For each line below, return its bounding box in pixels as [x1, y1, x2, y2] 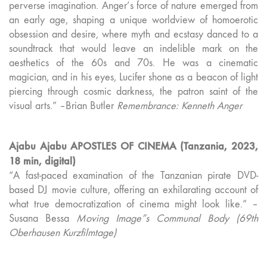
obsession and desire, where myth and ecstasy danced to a [9, 28, 258, 41]
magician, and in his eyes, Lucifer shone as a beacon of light [9, 71, 258, 84]
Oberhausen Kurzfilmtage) [9, 226, 116, 240]
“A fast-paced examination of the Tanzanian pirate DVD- [9, 169, 258, 182]
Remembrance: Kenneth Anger [117, 100, 242, 113]
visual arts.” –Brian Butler [9, 100, 117, 113]
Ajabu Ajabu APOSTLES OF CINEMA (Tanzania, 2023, [9, 139, 258, 153]
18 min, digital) [9, 154, 76, 168]
